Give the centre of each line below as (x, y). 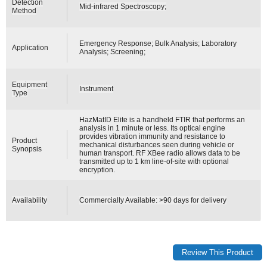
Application (30, 47)
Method (24, 10)
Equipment (30, 84)
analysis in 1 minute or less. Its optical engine (153, 128)
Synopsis (27, 149)
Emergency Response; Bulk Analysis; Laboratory (158, 43)
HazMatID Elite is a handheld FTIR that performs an (162, 119)
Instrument (97, 89)
